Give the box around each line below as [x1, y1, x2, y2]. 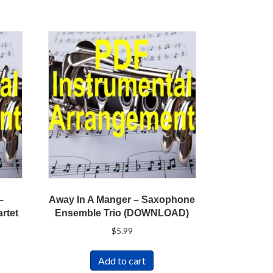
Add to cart [98, 255, 146, 267]
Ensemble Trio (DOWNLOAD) [55, 208, 190, 219]
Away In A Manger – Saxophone [49, 194, 196, 205]
